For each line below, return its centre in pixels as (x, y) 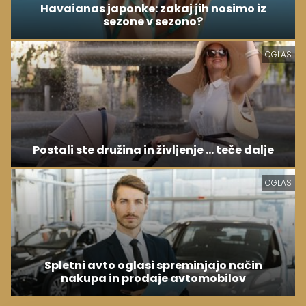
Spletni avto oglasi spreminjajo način (153, 265)
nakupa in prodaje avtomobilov (153, 278)
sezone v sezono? (153, 21)
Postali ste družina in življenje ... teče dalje (153, 150)
